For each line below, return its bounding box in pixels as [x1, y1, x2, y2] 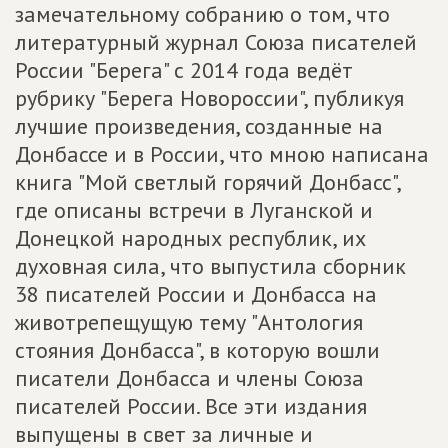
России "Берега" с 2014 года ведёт [15, 56, 353, 84]
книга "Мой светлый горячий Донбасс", [15, 168, 400, 196]
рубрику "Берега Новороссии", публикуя [15, 84, 404, 112]
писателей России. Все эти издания [15, 392, 367, 420]
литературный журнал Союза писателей [15, 28, 417, 56]
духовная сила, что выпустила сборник [15, 252, 406, 280]
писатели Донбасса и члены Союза [15, 364, 364, 392]
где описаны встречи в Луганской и [15, 196, 373, 224]
